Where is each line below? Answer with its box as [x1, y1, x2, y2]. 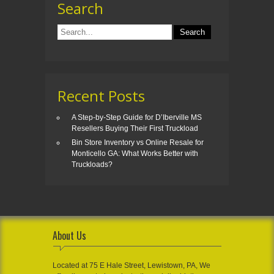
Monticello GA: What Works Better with [72, 149, 198, 158]
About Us [53, 228, 86, 243]
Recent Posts [57, 86, 145, 106]
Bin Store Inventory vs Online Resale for [72, 138, 204, 147]
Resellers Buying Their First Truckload [72, 124, 198, 133]
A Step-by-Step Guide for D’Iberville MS [72, 113, 202, 122]
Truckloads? [72, 160, 113, 169]
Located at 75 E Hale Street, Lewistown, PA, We [53, 261, 210, 270]
